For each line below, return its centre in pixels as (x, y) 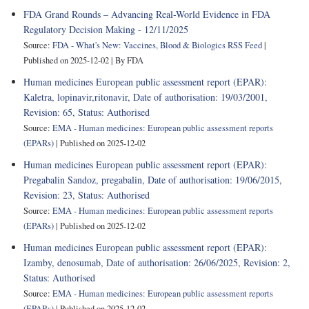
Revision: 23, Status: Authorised (87, 195)
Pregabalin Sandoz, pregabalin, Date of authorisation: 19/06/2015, (153, 179)
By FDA (129, 60)
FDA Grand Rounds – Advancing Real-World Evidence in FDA (147, 14)
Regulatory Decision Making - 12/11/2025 (106, 29)
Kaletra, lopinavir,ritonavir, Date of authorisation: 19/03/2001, (146, 97)
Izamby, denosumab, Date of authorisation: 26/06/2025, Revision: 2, (157, 262)
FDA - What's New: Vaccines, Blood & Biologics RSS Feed (157, 45)
